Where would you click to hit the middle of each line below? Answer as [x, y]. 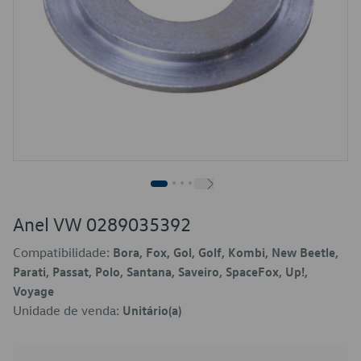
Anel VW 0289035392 [102, 224]
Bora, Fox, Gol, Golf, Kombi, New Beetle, [226, 252]
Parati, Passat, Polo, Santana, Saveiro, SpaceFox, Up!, [160, 272]
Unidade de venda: [68, 310]
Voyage [33, 291]
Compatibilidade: [63, 252]
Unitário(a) [152, 310]
